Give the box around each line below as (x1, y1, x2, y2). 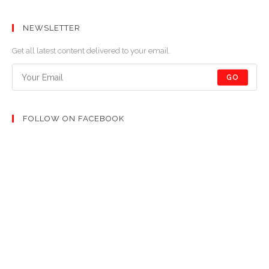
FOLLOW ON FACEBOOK (23, 114, 124, 124)
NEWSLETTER (23, 23, 80, 33)
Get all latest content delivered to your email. (12, 46, 171, 56)
